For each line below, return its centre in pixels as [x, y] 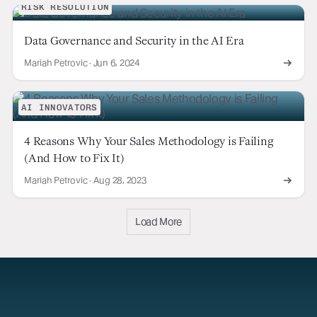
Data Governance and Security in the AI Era [134, 40]
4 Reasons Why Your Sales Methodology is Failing [149, 140]
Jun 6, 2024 [116, 62]
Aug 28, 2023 [120, 180]
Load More [158, 221]
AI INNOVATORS [59, 107]
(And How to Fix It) [74, 157]
